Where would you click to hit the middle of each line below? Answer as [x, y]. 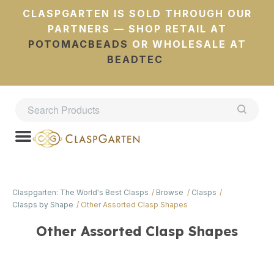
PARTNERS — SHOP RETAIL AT [137, 29]
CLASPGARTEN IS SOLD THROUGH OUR [137, 13]
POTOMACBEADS [78, 44]
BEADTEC [135, 59]
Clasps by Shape [43, 205]
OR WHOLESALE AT [187, 44]
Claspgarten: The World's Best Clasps [80, 192]
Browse [170, 192]
